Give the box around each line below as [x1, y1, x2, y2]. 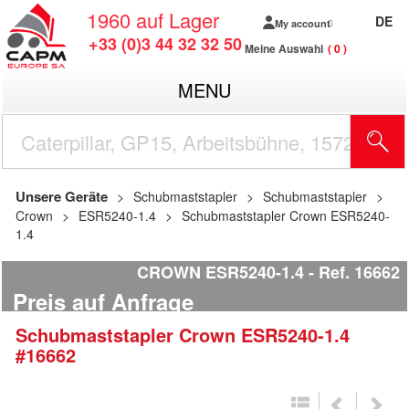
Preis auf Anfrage [13, 286, 194, 318]
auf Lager [136, 5, 219, 34]
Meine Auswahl [245, 40, 323, 57]
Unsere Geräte [16, 186, 108, 206]
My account [274, 16, 330, 30]
